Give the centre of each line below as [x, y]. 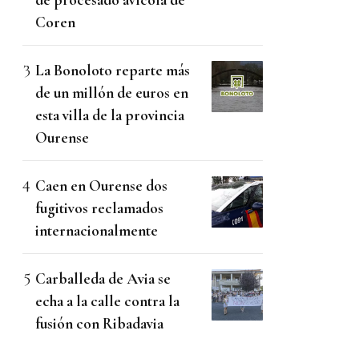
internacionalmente [97, 231]
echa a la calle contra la [107, 301]
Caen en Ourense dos [101, 186]
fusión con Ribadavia [99, 324]
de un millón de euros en [112, 93]
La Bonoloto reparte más [113, 71]
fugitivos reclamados [99, 208]
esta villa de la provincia [110, 115]
